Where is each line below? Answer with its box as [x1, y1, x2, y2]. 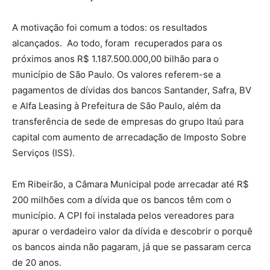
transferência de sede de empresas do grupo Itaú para [12, 115, 243, 127]
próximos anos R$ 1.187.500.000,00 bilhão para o [12, 52, 219, 64]
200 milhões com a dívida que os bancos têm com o [12, 193, 231, 206]
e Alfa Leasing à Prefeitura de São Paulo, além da [12, 99, 221, 111]
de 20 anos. [12, 256, 61, 268]
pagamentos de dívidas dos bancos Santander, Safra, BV [12, 84, 251, 96]
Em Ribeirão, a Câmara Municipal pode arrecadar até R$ [12, 178, 249, 190]
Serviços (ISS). [12, 146, 75, 159]
